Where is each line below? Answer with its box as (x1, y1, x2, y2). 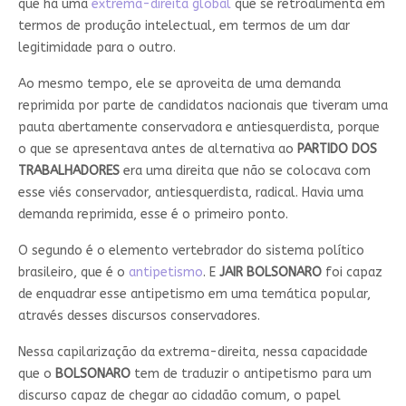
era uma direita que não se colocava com (119, 163, 371, 179)
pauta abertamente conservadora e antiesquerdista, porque (17, 120, 380, 136)
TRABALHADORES (17, 163, 120, 179)
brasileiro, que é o (17, 265, 129, 281)
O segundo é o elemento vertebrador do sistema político (17, 243, 364, 259)
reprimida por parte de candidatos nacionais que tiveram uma (17, 98, 388, 114)
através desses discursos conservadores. (17, 308, 260, 324)
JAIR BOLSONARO (218, 265, 322, 281)
